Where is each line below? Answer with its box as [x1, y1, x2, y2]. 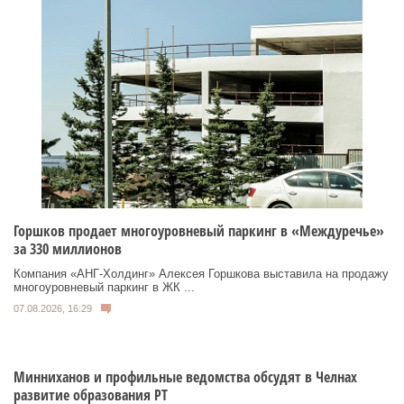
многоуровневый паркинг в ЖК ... [14, 280, 195, 294]
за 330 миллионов [14, 238, 122, 259]
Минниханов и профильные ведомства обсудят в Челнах [14, 367, 357, 388]
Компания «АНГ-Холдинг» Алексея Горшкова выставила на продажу [14, 266, 389, 280]
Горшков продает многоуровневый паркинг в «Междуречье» [14, 220, 384, 241]
